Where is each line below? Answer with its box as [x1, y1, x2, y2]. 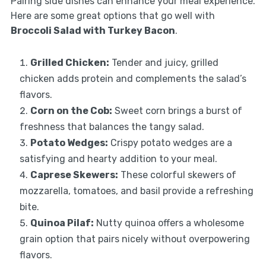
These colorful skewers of [118, 169, 236, 181]
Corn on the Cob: [30, 105, 112, 117]
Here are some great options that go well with [10, 10, 215, 22]
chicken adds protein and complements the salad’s [19, 73, 246, 85]
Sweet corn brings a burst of [112, 105, 242, 117]
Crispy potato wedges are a [107, 137, 232, 149]
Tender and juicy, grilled [109, 57, 218, 69]
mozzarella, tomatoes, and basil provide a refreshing [19, 185, 254, 197]
